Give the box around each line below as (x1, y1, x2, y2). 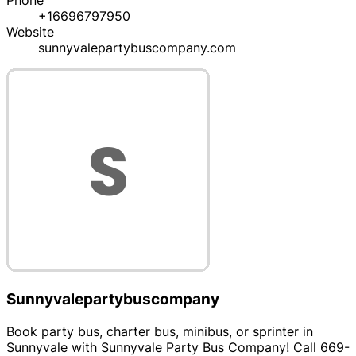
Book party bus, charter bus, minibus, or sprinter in (6, 323, 313, 339)
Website (6, 24, 54, 41)
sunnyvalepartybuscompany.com (38, 40, 236, 56)
